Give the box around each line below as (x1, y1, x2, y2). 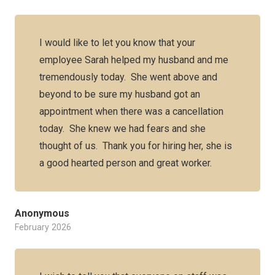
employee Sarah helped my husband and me (39, 54, 228, 66)
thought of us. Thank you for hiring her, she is (39, 140, 232, 152)
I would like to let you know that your (39, 37, 195, 48)
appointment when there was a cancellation (39, 106, 223, 117)
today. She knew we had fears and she (39, 123, 206, 134)
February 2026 (15, 222, 71, 233)
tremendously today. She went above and (39, 71, 217, 83)
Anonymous (15, 207, 69, 219)
